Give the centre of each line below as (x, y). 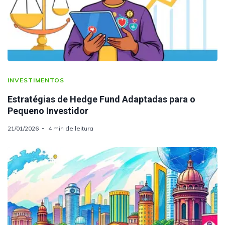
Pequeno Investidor (48, 110)
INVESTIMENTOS (36, 80)
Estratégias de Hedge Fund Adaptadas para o (101, 99)
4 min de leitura (71, 128)
